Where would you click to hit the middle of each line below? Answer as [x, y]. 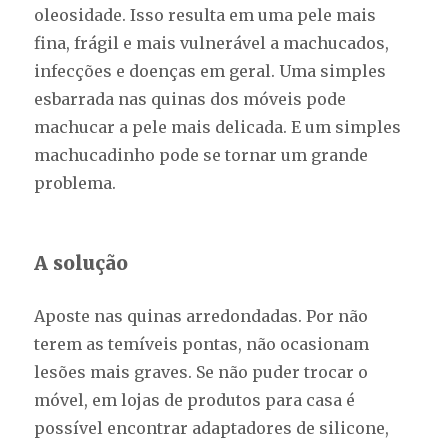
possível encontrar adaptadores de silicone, [212, 428]
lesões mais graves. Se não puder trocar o [201, 372]
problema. [75, 183]
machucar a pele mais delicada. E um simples [218, 127]
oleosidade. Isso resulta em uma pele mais [205, 15]
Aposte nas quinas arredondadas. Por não [201, 316]
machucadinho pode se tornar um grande [201, 155]
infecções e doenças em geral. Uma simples [210, 71]
